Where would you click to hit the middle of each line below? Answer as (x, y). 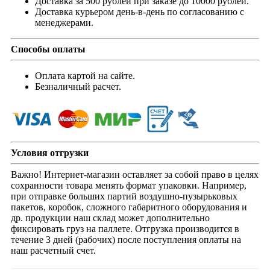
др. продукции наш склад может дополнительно (110, 218)
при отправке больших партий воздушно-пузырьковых (124, 196)
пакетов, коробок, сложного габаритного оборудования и (129, 207)
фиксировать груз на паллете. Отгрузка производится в (125, 229)
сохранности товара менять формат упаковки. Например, (129, 186)
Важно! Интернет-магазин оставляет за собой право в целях (135, 175)
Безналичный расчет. (78, 86)
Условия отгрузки (50, 153)
